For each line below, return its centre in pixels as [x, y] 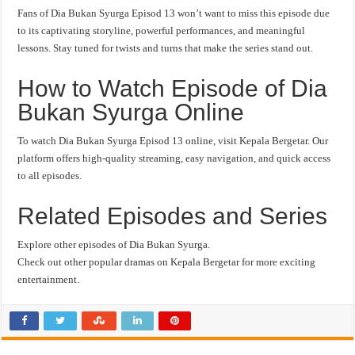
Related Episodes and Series [173, 216]
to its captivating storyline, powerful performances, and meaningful [162, 31]
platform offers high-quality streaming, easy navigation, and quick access [174, 158]
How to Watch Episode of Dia [173, 88]
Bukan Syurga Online [131, 112]
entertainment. [49, 279]
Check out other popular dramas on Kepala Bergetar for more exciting [167, 262]
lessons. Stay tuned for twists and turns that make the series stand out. [166, 48]
